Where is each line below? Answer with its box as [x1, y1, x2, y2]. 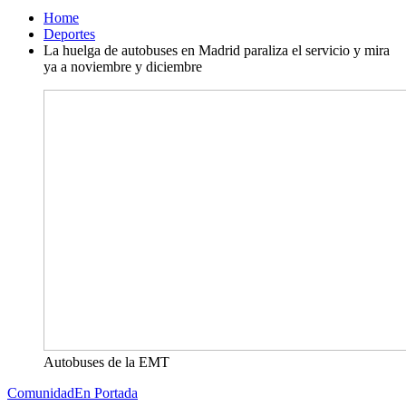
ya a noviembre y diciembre [43, 59, 202, 74]
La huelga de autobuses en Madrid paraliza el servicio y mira [43, 43, 390, 58]
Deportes [43, 26, 95, 42]
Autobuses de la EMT [43, 354, 169, 370]
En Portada [74, 385, 138, 401]
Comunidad [7, 385, 74, 401]
